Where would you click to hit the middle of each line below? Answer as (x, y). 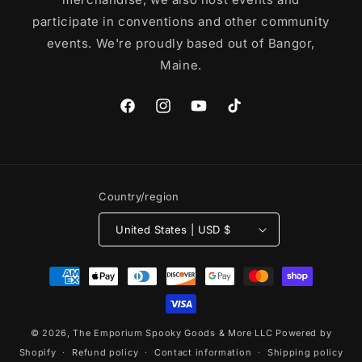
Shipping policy (305, 353)
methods (55, 291)
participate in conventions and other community (181, 22)
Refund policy (105, 353)
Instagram (183, 115)
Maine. (181, 65)
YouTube (214, 115)
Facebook (146, 115)
